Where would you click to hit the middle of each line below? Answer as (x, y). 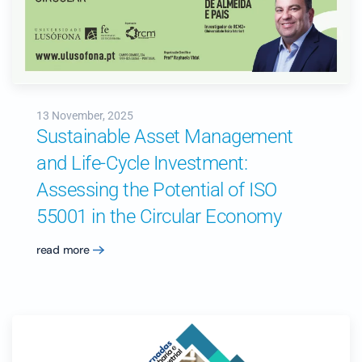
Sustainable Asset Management (165, 137)
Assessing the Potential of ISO (157, 190)
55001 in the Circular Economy (159, 217)
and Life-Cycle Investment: (142, 163)
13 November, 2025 (85, 116)
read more (63, 249)
